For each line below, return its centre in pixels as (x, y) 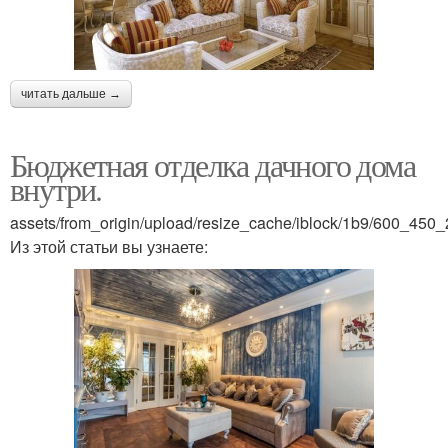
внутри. (56, 189)
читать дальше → (71, 94)
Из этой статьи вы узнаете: (109, 247)
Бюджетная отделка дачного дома (212, 165)
